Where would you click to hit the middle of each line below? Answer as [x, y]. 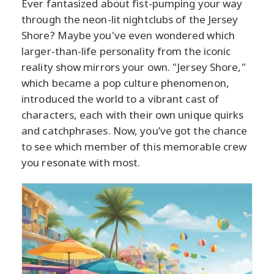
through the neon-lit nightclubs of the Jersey [130, 20]
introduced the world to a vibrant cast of [120, 99]
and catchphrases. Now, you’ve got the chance [135, 131]
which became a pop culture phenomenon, [125, 83]
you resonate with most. [81, 163]
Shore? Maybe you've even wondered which [128, 35]
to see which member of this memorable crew [134, 147]
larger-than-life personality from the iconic [126, 51]
